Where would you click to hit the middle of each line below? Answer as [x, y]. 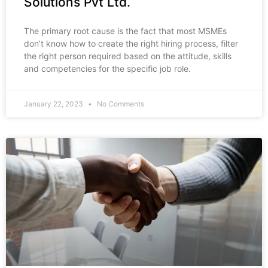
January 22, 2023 [54, 104]
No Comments [120, 104]
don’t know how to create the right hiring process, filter [131, 44]
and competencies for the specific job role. [107, 69]
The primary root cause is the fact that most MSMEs [125, 31]
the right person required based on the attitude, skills [128, 56]
